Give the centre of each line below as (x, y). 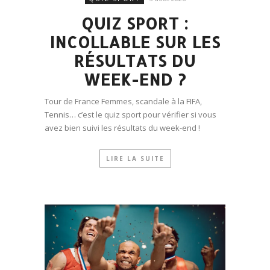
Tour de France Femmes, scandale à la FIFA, (123, 101)
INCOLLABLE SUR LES (135, 42)
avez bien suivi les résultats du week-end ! (122, 128)
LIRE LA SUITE (135, 159)
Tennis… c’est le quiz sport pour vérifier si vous (130, 115)
